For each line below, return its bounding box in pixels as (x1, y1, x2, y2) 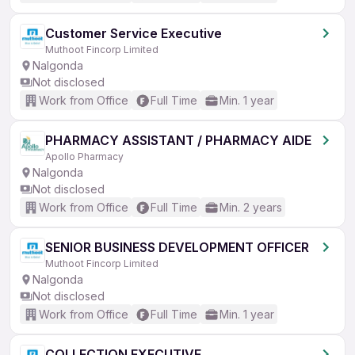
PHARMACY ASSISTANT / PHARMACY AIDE (45, 132, 311, 148)
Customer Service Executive (45, 25, 222, 41)
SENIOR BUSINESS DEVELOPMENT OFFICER (45, 239, 309, 255)
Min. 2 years (219, 200, 282, 214)
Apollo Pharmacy (45, 151, 124, 162)
